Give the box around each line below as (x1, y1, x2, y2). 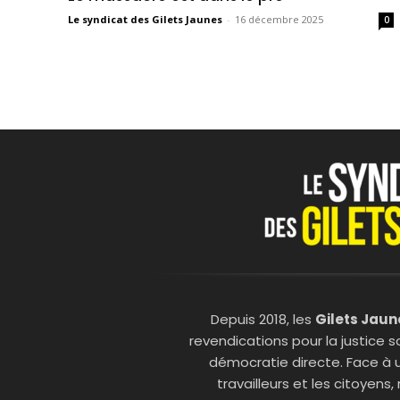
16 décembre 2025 (235, 12, 323, 27)
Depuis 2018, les (211, 310, 315, 329)
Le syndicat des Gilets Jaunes (68, 12, 222, 27)
